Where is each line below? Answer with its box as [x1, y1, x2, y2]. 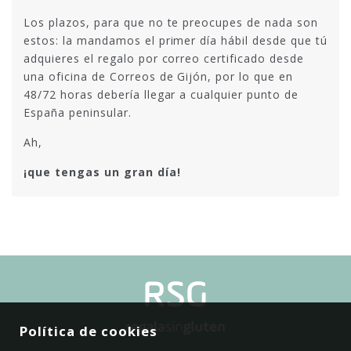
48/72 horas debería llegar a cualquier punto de [24, 87, 299, 102]
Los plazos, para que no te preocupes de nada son [24, 15, 319, 30]
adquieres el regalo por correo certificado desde [24, 51, 305, 66]
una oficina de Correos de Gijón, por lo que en [24, 69, 294, 84]
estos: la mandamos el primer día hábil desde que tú [24, 33, 327, 48]
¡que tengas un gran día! [24, 165, 181, 179]
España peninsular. [24, 105, 132, 120]
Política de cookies [20, 322, 157, 340]
